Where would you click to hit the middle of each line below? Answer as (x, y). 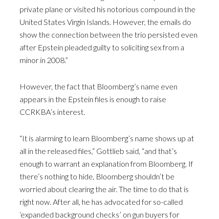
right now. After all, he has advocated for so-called (101, 202)
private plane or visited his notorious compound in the (108, 9)
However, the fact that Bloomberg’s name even (99, 87)
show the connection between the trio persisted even (109, 35)
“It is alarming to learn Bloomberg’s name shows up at (107, 138)
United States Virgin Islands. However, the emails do (105, 22)
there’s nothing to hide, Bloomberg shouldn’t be (97, 176)
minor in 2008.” (44, 60)
